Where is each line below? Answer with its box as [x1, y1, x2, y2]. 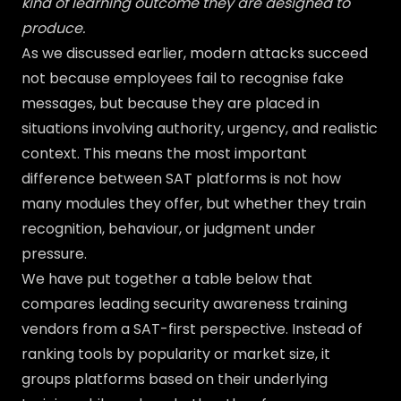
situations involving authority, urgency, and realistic [21, 118, 378, 139]
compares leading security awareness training [21, 294, 347, 314]
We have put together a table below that [21, 269, 312, 289]
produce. [21, 18, 85, 38]
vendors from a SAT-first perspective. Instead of [21, 319, 363, 339]
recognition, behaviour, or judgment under [21, 218, 316, 239]
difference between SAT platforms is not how [21, 168, 341, 189]
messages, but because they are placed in [21, 93, 320, 114]
